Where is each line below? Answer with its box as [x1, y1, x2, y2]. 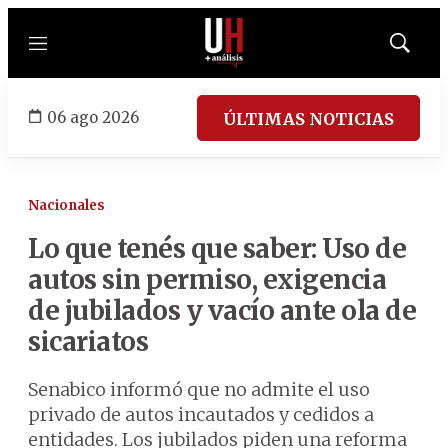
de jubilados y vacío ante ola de [28, 294, 416, 327]
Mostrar [398, 41, 443, 57]
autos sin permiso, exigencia [28, 263, 386, 296]
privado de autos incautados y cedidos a [28, 403, 374, 426]
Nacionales [28, 197, 105, 214]
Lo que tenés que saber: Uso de [28, 232, 406, 265]
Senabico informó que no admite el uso [28, 378, 370, 401]
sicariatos [28, 325, 148, 358]
